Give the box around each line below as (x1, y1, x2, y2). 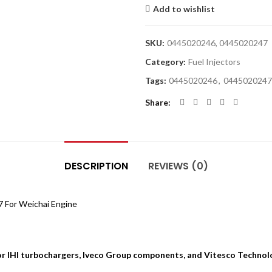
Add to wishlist (153, 4, 215, 14)
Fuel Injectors (188, 56, 240, 67)
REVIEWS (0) (148, 159, 208, 173)
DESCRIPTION (64, 159, 128, 173)
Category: (145, 56, 188, 67)
